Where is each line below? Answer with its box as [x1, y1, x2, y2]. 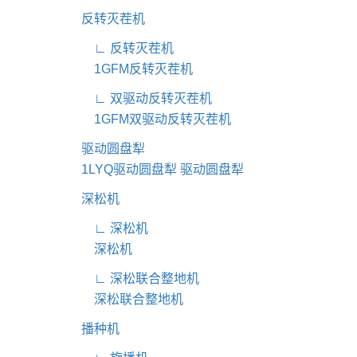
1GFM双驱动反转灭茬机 [81, 112, 231, 127]
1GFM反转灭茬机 [81, 62, 193, 76]
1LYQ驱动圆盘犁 [81, 163, 177, 177]
